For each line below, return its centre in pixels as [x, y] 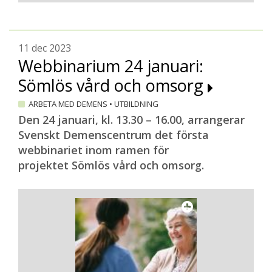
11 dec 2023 [45, 48]
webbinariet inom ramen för [93, 150]
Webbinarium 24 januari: [111, 66]
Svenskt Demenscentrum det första [114, 135]
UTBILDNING [135, 104]
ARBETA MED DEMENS [69, 104]
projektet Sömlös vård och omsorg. [111, 165]
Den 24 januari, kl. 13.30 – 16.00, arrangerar [131, 120]
